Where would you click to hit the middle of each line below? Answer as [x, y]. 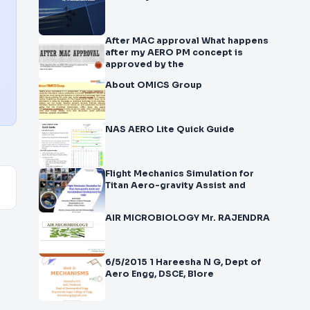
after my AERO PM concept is [174, 53]
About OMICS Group [154, 85]
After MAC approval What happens [187, 41]
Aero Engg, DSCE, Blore [159, 274]
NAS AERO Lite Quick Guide [206, 129]
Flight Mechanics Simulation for [180, 174]
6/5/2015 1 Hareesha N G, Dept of [183, 262]
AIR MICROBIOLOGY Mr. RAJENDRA [188, 218]
